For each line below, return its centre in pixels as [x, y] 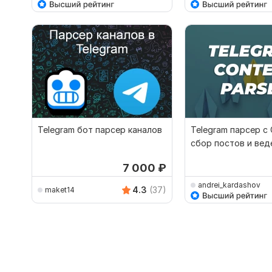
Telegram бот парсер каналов [100, 130]
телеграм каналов [229, 157]
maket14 [60, 189]
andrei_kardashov [229, 185]
